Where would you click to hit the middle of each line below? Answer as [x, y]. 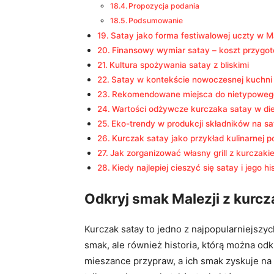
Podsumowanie [156, 20]
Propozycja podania [164, 6]
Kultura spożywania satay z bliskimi [179, 65]
